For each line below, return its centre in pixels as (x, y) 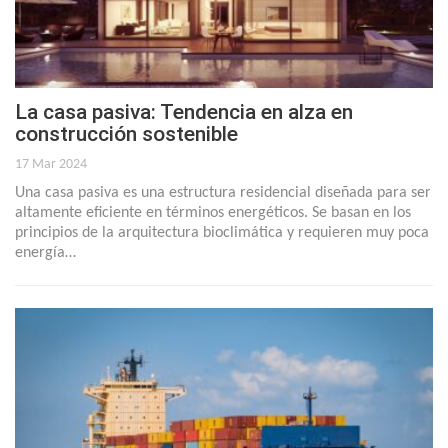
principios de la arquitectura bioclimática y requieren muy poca (222, 232)
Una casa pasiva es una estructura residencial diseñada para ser (223, 192)
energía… (45, 252)
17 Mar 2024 (51, 164)
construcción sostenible (126, 133)
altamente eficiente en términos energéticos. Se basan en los (213, 212)
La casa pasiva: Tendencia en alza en (184, 111)
